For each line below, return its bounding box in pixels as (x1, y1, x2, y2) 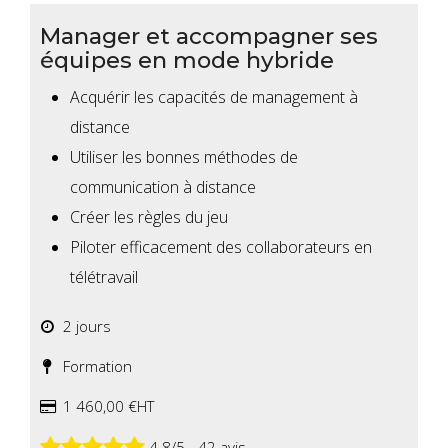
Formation (55, 356, 132, 377)
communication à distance (70, 176, 256, 199)
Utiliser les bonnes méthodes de (70, 146, 298, 169)
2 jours (55, 316, 111, 337)
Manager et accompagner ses (40, 22, 378, 51)
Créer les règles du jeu (70, 206, 228, 229)
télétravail (70, 266, 138, 289)
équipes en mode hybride (40, 46, 334, 75)
